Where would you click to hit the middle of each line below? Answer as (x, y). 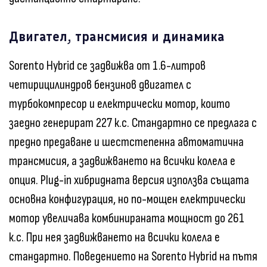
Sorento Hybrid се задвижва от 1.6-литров (107, 66)
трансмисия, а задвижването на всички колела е (122, 162)
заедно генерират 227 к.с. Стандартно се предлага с (133, 123)
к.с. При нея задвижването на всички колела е (114, 238)
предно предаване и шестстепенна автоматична (126, 142)
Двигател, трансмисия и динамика (117, 37)
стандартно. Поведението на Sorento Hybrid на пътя (133, 257)
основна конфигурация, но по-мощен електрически (127, 200)
